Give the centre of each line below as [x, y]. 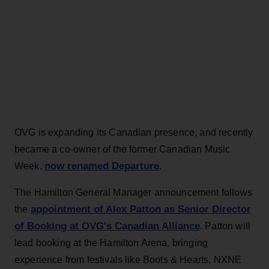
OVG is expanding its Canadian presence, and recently [134, 132]
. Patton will [225, 226]
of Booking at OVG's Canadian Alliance [107, 226]
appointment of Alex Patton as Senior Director [141, 209]
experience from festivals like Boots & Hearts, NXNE [128, 259]
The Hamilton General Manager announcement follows [133, 192]
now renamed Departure [101, 166]
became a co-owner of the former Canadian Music [122, 149]
